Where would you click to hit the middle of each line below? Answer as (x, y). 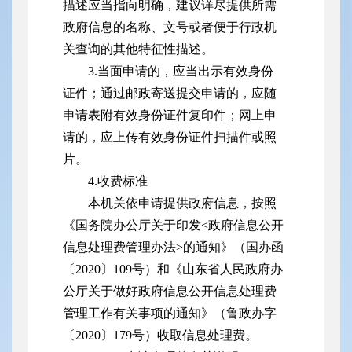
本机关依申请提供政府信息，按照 (182, 203)
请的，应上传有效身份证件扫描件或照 (170, 137)
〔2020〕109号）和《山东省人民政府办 (173, 269)
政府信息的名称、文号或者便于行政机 (170, 27)
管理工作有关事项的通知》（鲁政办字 (170, 313)
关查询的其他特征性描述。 (138, 49)
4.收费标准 (118, 181)
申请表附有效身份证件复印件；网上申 (170, 115)
